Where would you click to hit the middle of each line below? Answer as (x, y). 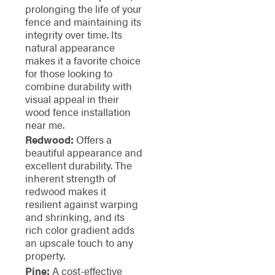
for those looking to (68, 73)
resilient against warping (81, 204)
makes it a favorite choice (83, 60)
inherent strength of (70, 178)
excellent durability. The (78, 165)
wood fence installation (78, 111)
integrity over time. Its (73, 34)
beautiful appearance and (83, 153)
